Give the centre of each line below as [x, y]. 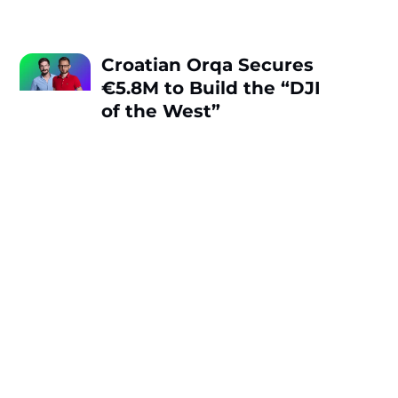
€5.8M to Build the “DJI [211, 88]
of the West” [161, 111]
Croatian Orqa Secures [208, 64]
